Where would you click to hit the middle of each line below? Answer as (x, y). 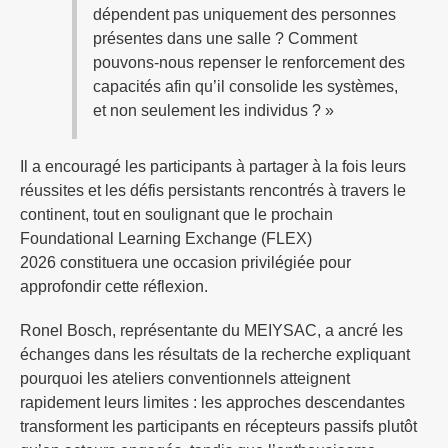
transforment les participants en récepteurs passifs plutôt (218, 426)
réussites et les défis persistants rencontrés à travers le (213, 190)
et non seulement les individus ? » (213, 110)
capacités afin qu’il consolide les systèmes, (245, 86)
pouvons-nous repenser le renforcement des (249, 62)
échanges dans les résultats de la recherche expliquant (215, 354)
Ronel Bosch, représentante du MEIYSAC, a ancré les (211, 330)
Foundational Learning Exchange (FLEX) (166, 238)
